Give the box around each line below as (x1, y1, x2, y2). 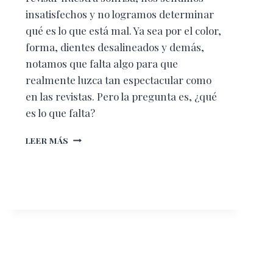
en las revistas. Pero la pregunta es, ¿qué (25, 89, 217, 103)
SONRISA (68, 144, 108, 155)
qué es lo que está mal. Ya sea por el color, (25, 23, 221, 37)
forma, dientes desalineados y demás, (25, 40, 204, 54)
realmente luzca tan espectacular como (25, 73, 211, 87)
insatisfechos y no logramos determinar (25, 7, 214, 21)
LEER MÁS (25, 134, 69, 146)
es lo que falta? (25, 105, 95, 119)
